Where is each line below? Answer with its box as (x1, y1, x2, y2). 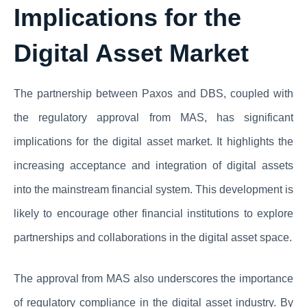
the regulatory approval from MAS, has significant (14, 112, 293, 124)
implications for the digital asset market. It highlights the (14, 136, 293, 148)
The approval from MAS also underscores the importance (14, 273, 293, 285)
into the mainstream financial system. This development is (14, 184, 293, 196)
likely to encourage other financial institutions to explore (14, 208, 293, 220)
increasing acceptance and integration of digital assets (14, 160, 293, 172)
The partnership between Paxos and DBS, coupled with (14, 88, 293, 100)
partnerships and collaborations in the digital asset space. (14, 232, 292, 244)
